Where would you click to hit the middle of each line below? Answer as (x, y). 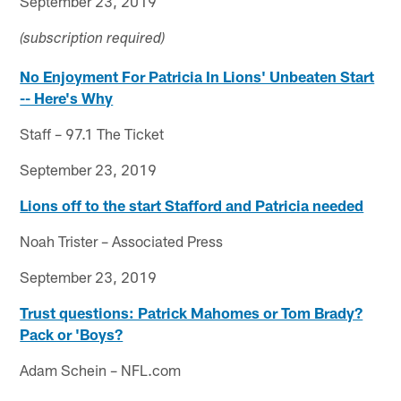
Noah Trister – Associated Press (122, 240)
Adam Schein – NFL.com (101, 369)
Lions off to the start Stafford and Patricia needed (192, 205)
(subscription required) (93, 39)
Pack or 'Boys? (72, 333)
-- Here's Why (67, 97)
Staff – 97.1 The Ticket (92, 133)
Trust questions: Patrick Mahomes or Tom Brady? (192, 312)
